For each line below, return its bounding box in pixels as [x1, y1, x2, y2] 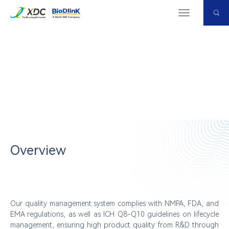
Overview [10, 143, 66, 158]
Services [38, 95, 64, 103]
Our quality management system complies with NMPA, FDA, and [10, 199, 219, 208]
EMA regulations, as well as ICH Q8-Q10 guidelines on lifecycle [10, 210, 219, 218]
